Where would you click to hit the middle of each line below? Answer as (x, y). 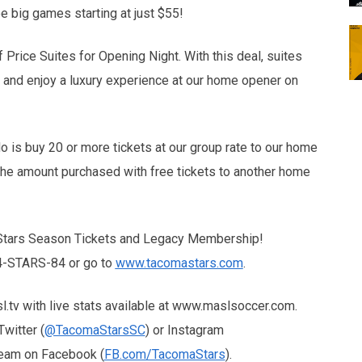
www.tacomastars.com (179, 263)
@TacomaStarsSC (95, 330)
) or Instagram (184, 330)
